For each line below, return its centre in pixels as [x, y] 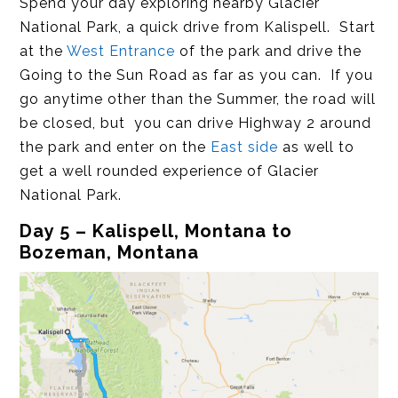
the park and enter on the [115, 147]
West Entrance [121, 51]
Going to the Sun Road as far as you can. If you [197, 75]
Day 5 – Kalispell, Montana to [156, 231]
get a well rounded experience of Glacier [170, 171]
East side [245, 147]
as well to [317, 147]
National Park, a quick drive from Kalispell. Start [198, 27]
